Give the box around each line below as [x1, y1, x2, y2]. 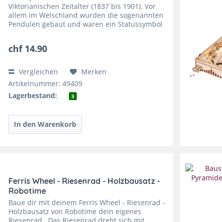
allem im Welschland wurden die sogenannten [8, 10, 164, 20]
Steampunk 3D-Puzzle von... [8, 37, 101, 47]
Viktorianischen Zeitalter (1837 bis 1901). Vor [8, 1, 156, 11]
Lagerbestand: [8, 91, 57, 101]
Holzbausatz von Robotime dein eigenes [8, 207, 142, 217]
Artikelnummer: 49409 [8, 79, 83, 89]
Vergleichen [17, 67, 58, 77]
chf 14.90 [8, 43, 48, 55]
